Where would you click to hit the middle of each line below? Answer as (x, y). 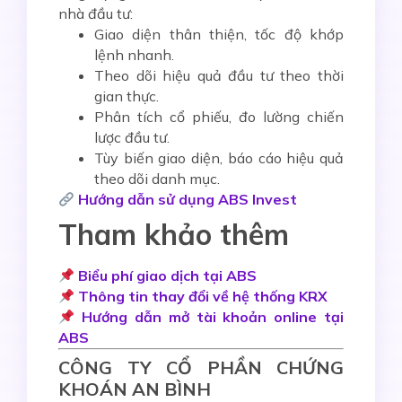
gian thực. (127, 96)
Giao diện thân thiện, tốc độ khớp (219, 35)
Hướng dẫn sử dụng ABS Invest (188, 200)
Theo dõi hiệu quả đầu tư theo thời (219, 76)
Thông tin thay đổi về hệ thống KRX (203, 297)
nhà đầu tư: (96, 14)
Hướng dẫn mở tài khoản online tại (213, 317)
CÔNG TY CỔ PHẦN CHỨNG (201, 368)
